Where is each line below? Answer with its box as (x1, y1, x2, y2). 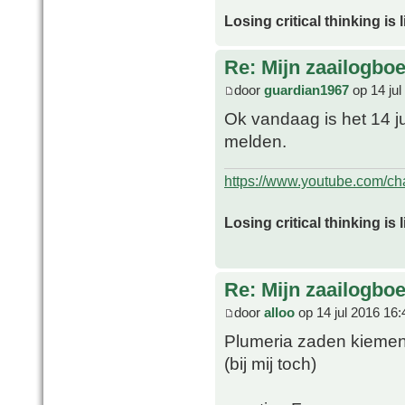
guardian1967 (264, 82, 349, 99)
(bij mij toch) (224, 353, 316, 374)
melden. (224, 131, 287, 152)
